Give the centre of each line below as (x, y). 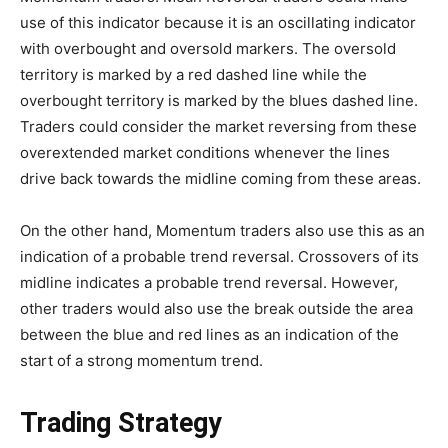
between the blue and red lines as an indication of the (209, 334)
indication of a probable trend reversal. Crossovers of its (219, 256)
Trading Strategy (121, 423)
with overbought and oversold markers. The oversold (208, 48)
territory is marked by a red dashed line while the (193, 74)
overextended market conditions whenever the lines (205, 152)
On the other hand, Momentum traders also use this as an (222, 230)
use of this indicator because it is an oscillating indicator (218, 22)
